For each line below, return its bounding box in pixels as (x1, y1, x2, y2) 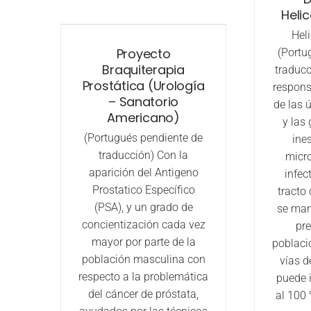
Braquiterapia (102, 61, 185, 78)
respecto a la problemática (78, 270, 209, 283)
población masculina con (81, 253, 205, 266)
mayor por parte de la (91, 235, 196, 249)
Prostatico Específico (92, 183, 195, 196)
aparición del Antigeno (88, 166, 199, 179)
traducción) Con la (99, 149, 189, 162)
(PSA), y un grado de (94, 201, 193, 214)
